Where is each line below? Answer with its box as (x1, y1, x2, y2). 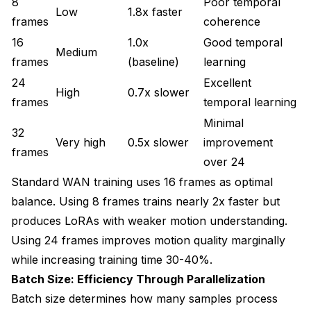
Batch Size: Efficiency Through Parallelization (11, 271, 265, 286)
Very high (56, 135, 106, 149)
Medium (56, 44, 97, 59)
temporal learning (203, 94, 296, 109)
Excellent (203, 75, 251, 90)
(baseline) (128, 54, 179, 69)
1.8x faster (128, 4, 183, 19)
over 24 (203, 154, 245, 169)
